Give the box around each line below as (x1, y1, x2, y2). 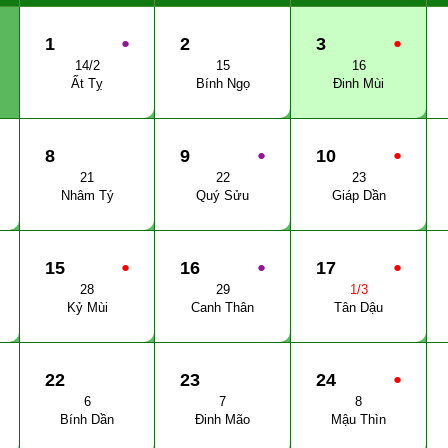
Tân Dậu (334, 300, 383, 315)
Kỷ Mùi (66, 300, 108, 315)
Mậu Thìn (331, 412, 386, 427)
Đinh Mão (195, 412, 250, 427)
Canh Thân (191, 300, 254, 315)
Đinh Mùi (333, 76, 384, 91)
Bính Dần (60, 412, 114, 427)
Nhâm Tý (60, 188, 114, 203)
